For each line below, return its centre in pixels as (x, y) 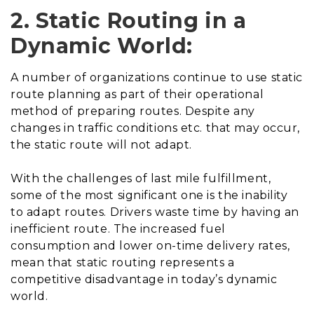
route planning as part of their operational (137, 94)
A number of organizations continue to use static (157, 77)
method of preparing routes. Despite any (133, 111)
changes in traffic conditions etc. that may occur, (155, 128)
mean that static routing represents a (123, 262)
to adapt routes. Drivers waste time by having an (155, 212)
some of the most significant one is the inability (149, 195)
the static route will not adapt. (101, 144)
